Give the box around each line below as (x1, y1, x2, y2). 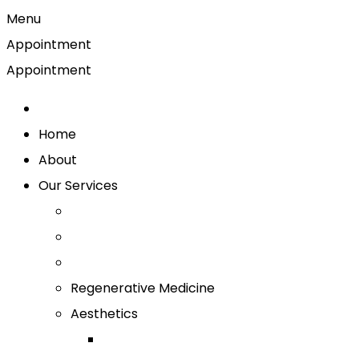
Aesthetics (71, 305, 138, 323)
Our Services (38, 176, 118, 195)
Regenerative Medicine (71, 279, 215, 297)
